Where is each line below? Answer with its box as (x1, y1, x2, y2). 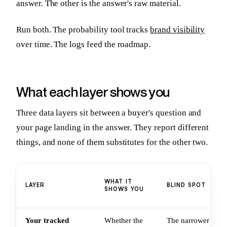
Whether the (104, 216, 143, 225)
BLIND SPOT (167, 181, 206, 189)
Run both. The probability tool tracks (16, 24, 150, 34)
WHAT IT (104, 178, 132, 185)
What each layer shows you (16, 84, 170, 100)
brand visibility (150, 24, 205, 34)
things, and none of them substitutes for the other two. (16, 137, 208, 147)
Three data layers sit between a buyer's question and (16, 108, 202, 118)
